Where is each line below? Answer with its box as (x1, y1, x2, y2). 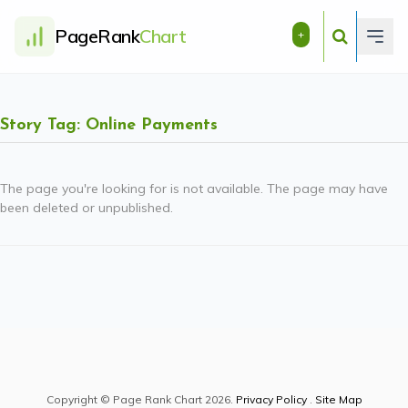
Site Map (314, 393, 362, 406)
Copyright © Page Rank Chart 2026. (46, 393, 236, 406)
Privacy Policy (235, 393, 307, 406)
